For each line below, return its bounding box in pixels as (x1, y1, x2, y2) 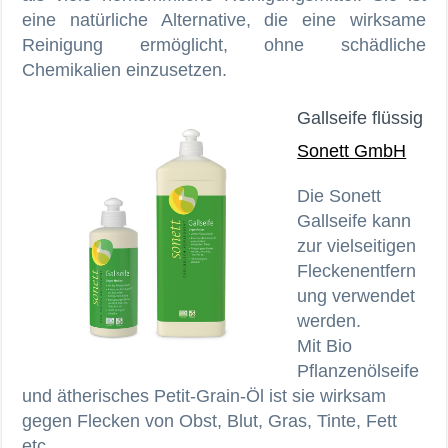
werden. (297, 310, 362, 331)
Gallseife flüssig (297, 107, 424, 128)
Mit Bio (297, 335, 353, 356)
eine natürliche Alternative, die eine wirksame (22, 9, 426, 30)
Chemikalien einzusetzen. (22, 59, 228, 80)
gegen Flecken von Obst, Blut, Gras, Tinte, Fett (22, 410, 398, 431)
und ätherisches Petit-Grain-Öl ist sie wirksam (22, 385, 387, 406)
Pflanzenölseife (297, 360, 420, 381)
